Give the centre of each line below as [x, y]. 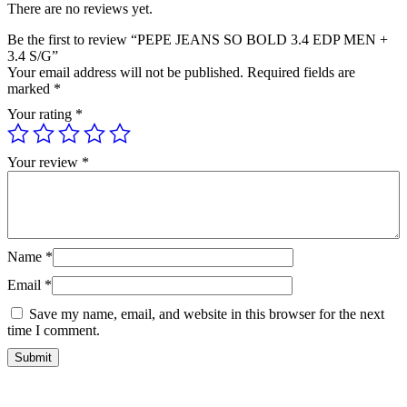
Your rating [41, 114]
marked [30, 88]
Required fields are [301, 72]
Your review [45, 162]
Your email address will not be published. [125, 72]
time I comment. [54, 330]
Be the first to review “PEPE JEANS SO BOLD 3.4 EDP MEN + [198, 39]
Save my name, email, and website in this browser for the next [207, 313]
